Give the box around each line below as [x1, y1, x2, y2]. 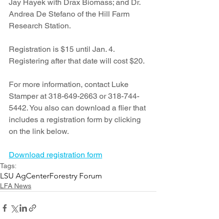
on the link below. [9, 127, 69, 136]
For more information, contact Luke [9, 80, 131, 89]
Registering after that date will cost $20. [9, 56, 146, 66]
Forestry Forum [49, 171, 102, 181]
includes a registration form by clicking [9, 115, 143, 125]
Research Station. [9, 21, 71, 31]
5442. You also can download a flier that [9, 103, 148, 113]
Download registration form [9, 150, 102, 160]
